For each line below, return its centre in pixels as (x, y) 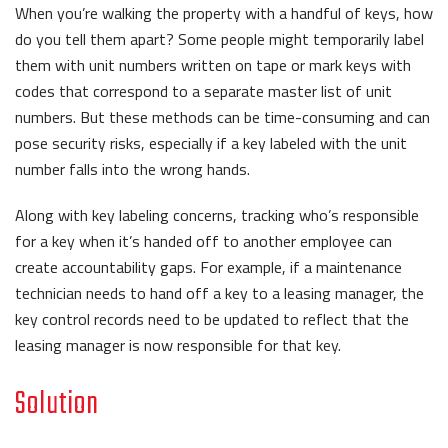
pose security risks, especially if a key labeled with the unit (211, 143)
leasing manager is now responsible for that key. (178, 345)
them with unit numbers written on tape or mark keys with (213, 65)
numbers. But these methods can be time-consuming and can (222, 117)
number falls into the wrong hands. (132, 169)
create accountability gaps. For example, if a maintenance (208, 267)
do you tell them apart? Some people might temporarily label (219, 39)
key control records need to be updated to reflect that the (212, 319)
